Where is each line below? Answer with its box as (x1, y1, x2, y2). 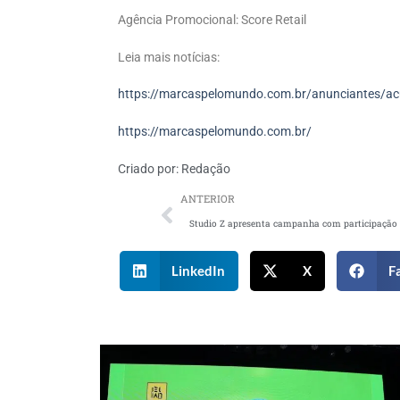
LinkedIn (171, 262, 226, 279)
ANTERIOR (180, 191, 235, 205)
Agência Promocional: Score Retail (118, 12, 306, 28)
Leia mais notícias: (118, 49, 220, 65)
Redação (179, 161, 230, 177)
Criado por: (118, 161, 179, 177)
